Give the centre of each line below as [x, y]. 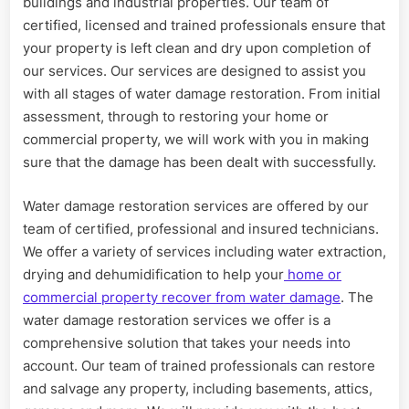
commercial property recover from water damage [182, 297]
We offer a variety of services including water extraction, [204, 251]
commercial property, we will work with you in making [196, 140]
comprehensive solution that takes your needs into [187, 342]
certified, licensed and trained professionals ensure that [204, 26]
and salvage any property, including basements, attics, [198, 388]
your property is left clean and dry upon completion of [197, 48]
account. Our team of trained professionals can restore [199, 365]
